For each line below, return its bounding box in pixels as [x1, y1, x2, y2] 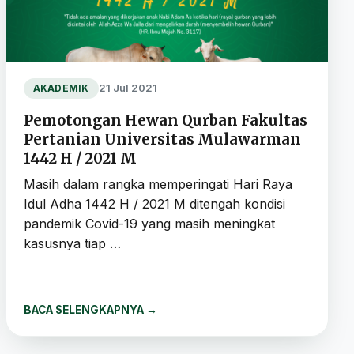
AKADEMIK [32, 82, 89, 94]
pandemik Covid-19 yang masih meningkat [23, 215, 275, 232]
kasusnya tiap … [23, 235, 121, 251]
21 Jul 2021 [98, 81, 157, 95]
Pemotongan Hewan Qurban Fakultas [23, 111, 307, 130]
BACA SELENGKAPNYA [23, 303, 146, 316]
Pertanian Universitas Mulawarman [23, 130, 301, 149]
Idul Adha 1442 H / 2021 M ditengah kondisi [23, 195, 285, 212]
